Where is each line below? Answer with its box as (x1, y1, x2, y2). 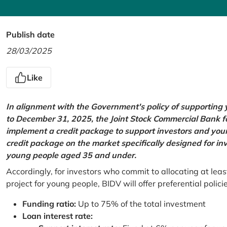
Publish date (6, 29, 55, 40)
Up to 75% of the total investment (78, 199, 206, 209)
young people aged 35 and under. (6, 150, 136, 160)
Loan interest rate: (22, 211, 93, 221)
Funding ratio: (22, 199, 78, 209)
